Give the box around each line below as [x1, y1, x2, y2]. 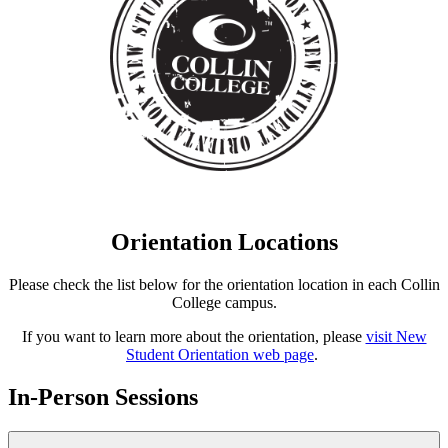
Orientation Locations [110, 229, 338, 256]
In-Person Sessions [8, 384, 198, 411]
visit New [365, 328, 427, 346]
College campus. [171, 294, 277, 312]
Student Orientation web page [126, 346, 314, 364]
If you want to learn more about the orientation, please [21, 328, 366, 346]
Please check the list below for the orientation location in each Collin [8, 276, 440, 294]
